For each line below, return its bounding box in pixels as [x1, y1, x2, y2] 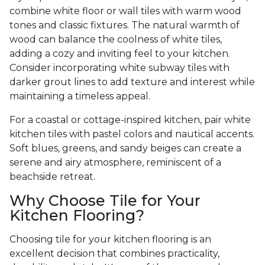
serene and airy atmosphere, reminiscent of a [9, 157, 221, 169]
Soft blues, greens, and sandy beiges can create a [9, 143, 241, 154]
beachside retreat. [9, 171, 95, 183]
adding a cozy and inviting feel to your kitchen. [9, 48, 230, 60]
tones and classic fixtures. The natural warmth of [9, 20, 240, 31]
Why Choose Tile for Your [9, 192, 201, 210]
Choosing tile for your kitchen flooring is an [9, 234, 211, 245]
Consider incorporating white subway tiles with [9, 62, 230, 74]
